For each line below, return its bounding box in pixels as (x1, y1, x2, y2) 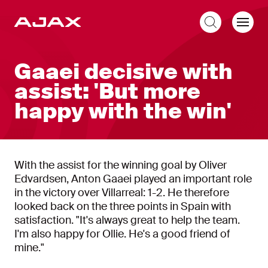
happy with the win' (14, 98, 232, 125)
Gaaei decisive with (14, 58, 233, 86)
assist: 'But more (14, 78, 200, 105)
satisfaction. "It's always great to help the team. (14, 213, 240, 227)
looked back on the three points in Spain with (14, 199, 231, 214)
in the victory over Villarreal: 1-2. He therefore (14, 185, 229, 200)
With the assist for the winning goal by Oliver (14, 158, 227, 172)
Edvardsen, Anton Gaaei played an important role (14, 172, 252, 186)
